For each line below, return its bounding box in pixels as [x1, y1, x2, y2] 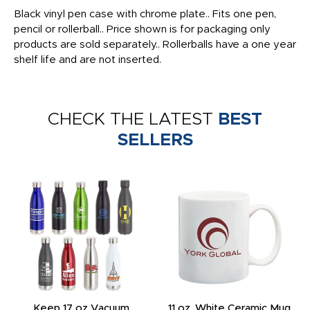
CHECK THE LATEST [48, 111, 213, 128]
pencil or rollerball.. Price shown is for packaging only [14, 24, 271, 35]
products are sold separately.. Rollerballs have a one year [14, 39, 296, 50]
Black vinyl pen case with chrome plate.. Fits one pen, [14, 9, 276, 19]
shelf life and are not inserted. [14, 55, 161, 65]
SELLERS [117, 131, 193, 149]
